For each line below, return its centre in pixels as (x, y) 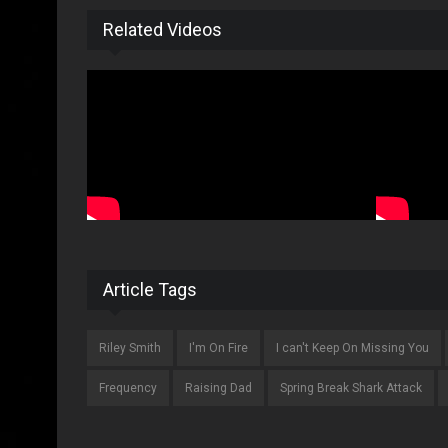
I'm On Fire (218, 348)
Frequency (128, 388)
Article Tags (150, 289)
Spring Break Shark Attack (351, 388)
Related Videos (162, 29)
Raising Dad (218, 388)
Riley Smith (130, 348)
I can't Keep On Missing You (352, 348)
